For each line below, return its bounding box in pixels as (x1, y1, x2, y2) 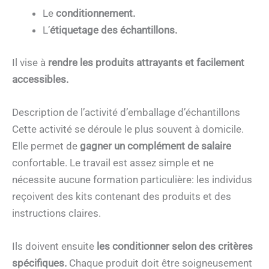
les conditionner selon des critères (97, 240, 253, 253)
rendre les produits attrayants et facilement (48, 56, 244, 68)
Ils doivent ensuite (12, 240, 97, 253)
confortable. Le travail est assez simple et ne (12, 157, 214, 169)
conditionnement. (56, 7, 135, 20)
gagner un (80, 140, 125, 153)
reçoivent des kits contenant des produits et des (12, 190, 231, 203)
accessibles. (12, 73, 68, 85)
